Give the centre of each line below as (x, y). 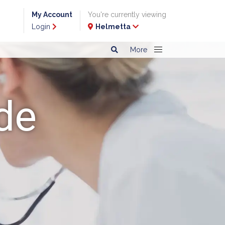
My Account (52, 15)
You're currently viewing (127, 15)
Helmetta (113, 27)
